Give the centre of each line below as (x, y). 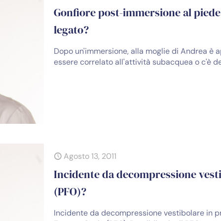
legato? (72, 30)
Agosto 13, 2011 (90, 156)
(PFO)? (70, 191)
